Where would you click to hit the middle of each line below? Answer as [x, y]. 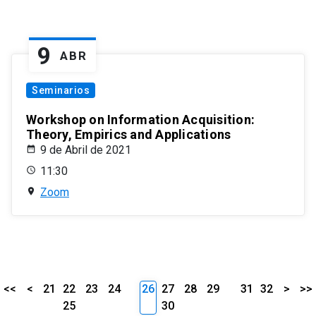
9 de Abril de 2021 [86, 150]
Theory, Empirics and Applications [129, 135]
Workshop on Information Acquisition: [140, 120]
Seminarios [61, 91]
